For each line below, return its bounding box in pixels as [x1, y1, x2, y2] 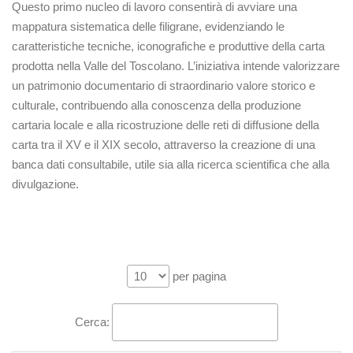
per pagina [169, 269, 226, 284]
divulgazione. [12, 177, 79, 191]
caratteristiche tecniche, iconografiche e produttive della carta [12, 39, 325, 53]
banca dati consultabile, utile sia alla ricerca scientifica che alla [12, 158, 329, 171]
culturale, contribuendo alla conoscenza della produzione [12, 98, 301, 112]
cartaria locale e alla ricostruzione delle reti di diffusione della [12, 118, 319, 132]
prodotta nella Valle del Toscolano [12, 59, 181, 72]
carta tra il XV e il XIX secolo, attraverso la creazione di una [12, 138, 315, 151]
